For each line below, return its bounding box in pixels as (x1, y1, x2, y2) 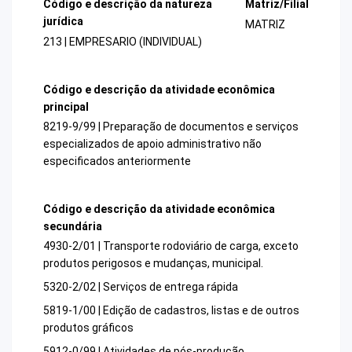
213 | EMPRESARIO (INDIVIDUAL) (43, 35, 202, 48)
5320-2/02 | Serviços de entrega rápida (43, 280, 238, 294)
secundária (43, 220, 102, 233)
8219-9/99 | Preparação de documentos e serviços (43, 119, 299, 133)
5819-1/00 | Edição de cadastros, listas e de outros (43, 304, 299, 317)
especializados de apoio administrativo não (43, 137, 262, 150)
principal (43, 100, 89, 113)
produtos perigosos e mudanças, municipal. (43, 257, 263, 270)
